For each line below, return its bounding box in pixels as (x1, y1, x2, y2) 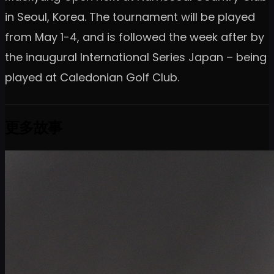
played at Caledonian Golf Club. (5, 69, 179, 85)
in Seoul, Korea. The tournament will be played (5, 9, 255, 24)
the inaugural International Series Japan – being (5, 49, 267, 65)
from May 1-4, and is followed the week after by (5, 29, 264, 45)
